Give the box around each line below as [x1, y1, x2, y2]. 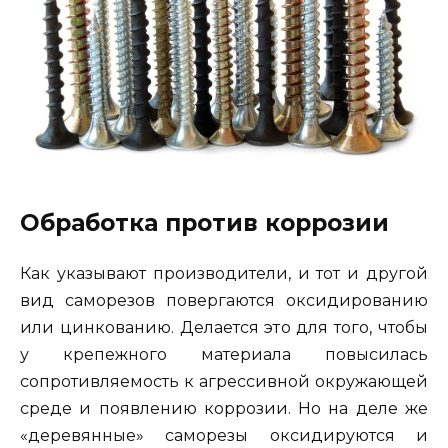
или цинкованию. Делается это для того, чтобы [20, 317, 428, 337]
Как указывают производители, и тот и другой [20, 263, 428, 283]
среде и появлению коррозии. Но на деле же [20, 398, 428, 418]
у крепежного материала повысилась [20, 344, 428, 364]
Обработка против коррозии [20, 208, 389, 237]
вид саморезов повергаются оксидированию [20, 290, 428, 310]
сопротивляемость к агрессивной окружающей [20, 371, 428, 391]
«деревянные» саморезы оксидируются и [20, 425, 428, 445]
